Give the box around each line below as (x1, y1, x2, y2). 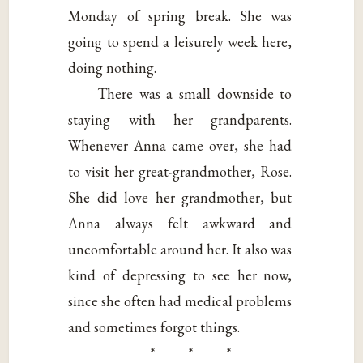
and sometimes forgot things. (68, 317, 241, 336)
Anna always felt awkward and (68, 213, 293, 233)
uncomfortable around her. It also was (68, 239, 293, 258)
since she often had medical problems (68, 291, 293, 310)
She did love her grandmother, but (68, 187, 293, 207)
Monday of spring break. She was (68, 6, 293, 25)
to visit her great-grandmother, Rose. (68, 161, 293, 181)
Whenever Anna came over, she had (68, 135, 293, 155)
